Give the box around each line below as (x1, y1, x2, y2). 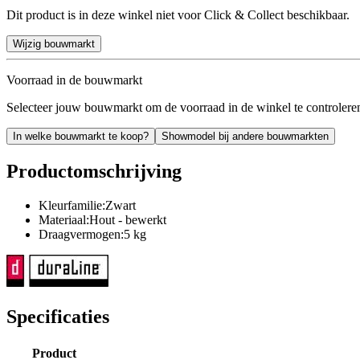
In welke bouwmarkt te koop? (13, 129, 149, 142)
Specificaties (6, 305, 109, 327)
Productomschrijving (6, 160, 182, 182)
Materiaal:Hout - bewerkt (39, 212, 166, 227)
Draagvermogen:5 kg (39, 227, 146, 241)
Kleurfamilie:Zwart (39, 198, 136, 212)
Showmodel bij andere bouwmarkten (162, 129, 329, 142)
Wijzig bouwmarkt (13, 37, 95, 50)
